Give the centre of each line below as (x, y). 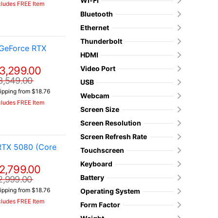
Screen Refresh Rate (114, 136)
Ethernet (95, 27)
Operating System (110, 191)
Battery (92, 177)
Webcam (95, 96)
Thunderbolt (101, 41)
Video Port (98, 68)
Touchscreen (102, 150)
